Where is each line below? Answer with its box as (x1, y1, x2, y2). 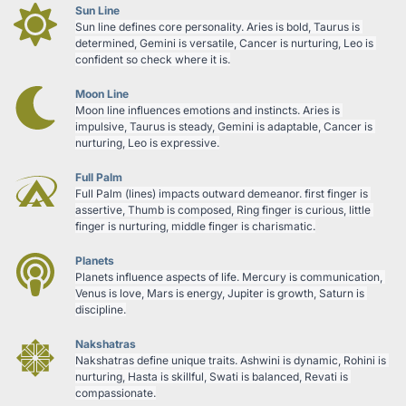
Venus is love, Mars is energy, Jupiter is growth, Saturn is (75, 285, 364, 300)
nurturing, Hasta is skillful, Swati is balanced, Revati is (75, 369, 348, 383)
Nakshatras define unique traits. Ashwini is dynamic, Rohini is (75, 353, 386, 367)
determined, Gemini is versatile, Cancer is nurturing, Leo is (75, 35, 373, 50)
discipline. (75, 302, 126, 316)
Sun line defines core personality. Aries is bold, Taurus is (75, 19, 360, 34)
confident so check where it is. (75, 52, 230, 66)
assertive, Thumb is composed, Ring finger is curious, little (75, 202, 371, 217)
